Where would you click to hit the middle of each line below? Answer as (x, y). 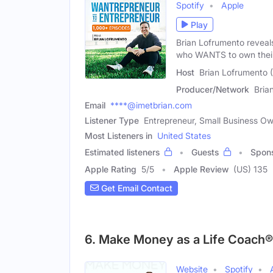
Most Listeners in (119, 135)
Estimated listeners (122, 152)
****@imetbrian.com (151, 105)
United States (184, 135)
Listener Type (112, 120)
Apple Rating (111, 169)
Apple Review (201, 169)
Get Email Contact (136, 188)
